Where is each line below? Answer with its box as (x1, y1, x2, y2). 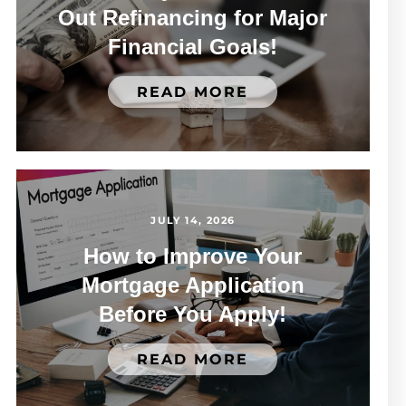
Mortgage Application (81, 273, 304, 298)
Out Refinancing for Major (58, 5, 328, 31)
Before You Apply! (99, 302, 287, 327)
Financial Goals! (108, 34, 278, 60)
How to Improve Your (83, 244, 303, 269)
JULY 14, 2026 (150, 214, 236, 227)
